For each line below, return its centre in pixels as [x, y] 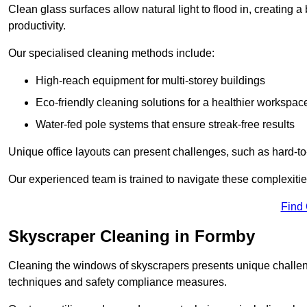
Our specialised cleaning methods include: [111, 53]
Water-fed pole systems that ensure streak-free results [165, 124]
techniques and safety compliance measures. [118, 282]
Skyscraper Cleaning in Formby [132, 236]
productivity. [37, 25]
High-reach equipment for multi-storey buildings [150, 80]
